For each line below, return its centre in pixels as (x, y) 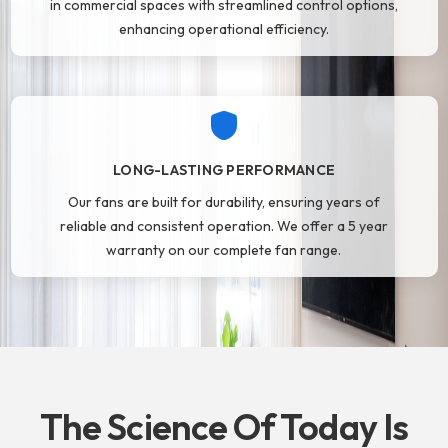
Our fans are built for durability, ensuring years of (223, 202)
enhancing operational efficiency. (223, 29)
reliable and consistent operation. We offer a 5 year (223, 226)
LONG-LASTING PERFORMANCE (224, 170)
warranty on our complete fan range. (224, 250)
